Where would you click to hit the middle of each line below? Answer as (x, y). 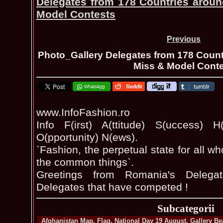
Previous (184, 39)
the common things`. (85, 162)
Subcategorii (186, 208)
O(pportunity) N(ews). (87, 137)
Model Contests (76, 14)
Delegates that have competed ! (112, 187)
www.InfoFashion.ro (83, 112)
